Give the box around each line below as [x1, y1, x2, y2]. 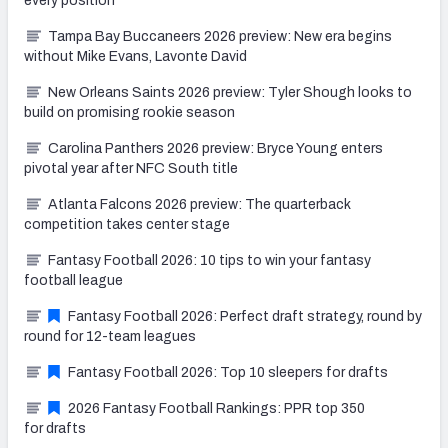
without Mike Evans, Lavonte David [24, 48, 247, 64]
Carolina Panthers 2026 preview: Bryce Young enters [48, 140, 383, 156]
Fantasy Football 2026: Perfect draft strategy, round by [68, 308, 422, 324]
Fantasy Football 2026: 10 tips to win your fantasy [48, 252, 371, 268]
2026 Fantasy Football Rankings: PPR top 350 [68, 400, 365, 416]
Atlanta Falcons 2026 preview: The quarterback [48, 196, 351, 212]
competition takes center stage [24, 216, 230, 232]
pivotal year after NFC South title [24, 160, 238, 176]
